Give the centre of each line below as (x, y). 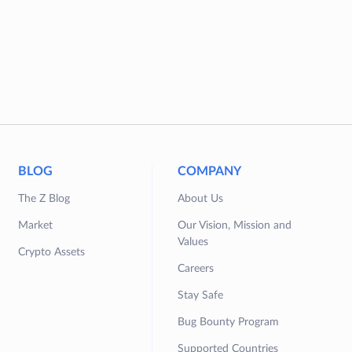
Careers (196, 269)
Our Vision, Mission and (235, 226)
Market (36, 226)
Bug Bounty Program (229, 323)
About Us (201, 199)
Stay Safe (201, 296)
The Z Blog (44, 199)
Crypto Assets (52, 253)
